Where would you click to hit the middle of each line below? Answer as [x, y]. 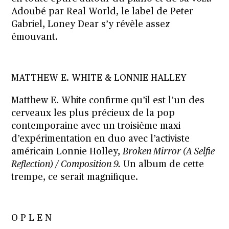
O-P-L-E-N [32, 218]
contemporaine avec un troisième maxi [96, 126]
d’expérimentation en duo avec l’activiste [101, 139]
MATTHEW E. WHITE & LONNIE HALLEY [99, 78]
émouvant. [35, 37]
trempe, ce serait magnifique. [75, 177]
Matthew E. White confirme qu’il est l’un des [108, 100]
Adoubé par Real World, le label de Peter [102, 12]
